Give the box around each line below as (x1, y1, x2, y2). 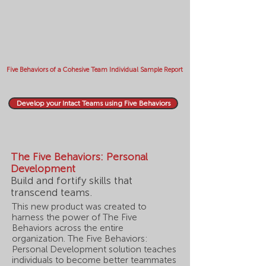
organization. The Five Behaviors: (12, 233, 148, 244)
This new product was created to (12, 201, 147, 212)
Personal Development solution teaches (12, 244, 176, 255)
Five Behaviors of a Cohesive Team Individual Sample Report (7, 66, 183, 74)
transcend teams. (11, 186, 92, 198)
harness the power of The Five (12, 212, 137, 223)
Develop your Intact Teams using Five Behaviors (16, 99, 170, 107)
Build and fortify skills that (11, 175, 132, 186)
